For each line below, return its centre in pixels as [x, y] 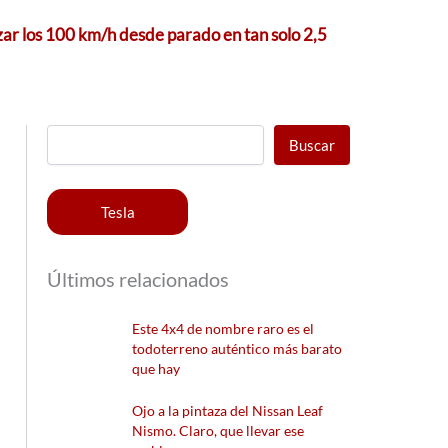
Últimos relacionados [138, 278]
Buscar [312, 144]
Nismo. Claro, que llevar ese [218, 431]
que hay [156, 368]
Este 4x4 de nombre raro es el [223, 328]
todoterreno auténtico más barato [237, 348]
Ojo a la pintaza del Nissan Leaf [228, 411]
